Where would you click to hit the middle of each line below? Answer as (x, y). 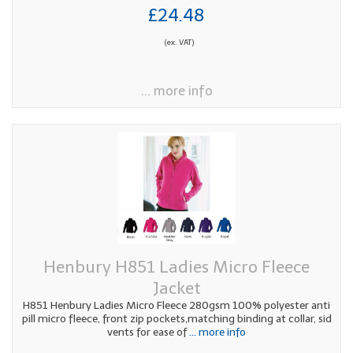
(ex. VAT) (179, 42)
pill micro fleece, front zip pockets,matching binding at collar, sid (176, 318)
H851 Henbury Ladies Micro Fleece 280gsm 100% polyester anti (176, 305)
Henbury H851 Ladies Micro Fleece (176, 266)
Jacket (176, 288)
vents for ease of (147, 332)
